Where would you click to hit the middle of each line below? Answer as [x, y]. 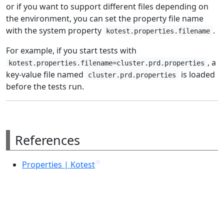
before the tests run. [45, 86]
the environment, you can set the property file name [105, 18]
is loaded [197, 74]
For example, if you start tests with [71, 50]
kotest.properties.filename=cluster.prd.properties [107, 63]
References [47, 140]
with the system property [55, 30]
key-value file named [46, 74]
